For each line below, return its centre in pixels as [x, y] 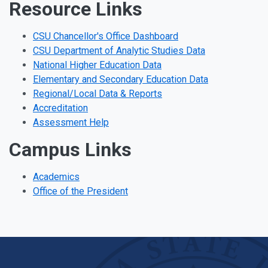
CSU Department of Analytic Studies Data [119, 51]
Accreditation [60, 108]
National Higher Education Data [97, 65]
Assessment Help [71, 123]
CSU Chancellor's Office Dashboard [106, 36]
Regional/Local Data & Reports [98, 94]
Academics [56, 177]
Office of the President [80, 191]
